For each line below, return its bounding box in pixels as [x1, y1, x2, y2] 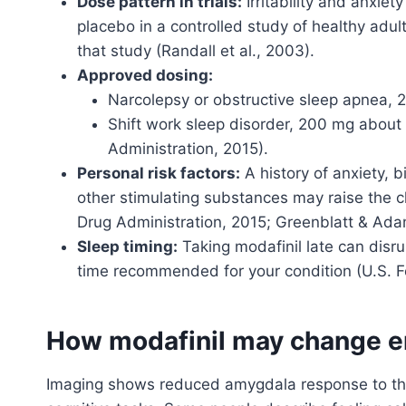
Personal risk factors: [77, 163, 240, 182]
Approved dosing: [77, 65, 213, 84]
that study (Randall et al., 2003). [77, 41, 314, 60]
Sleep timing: [77, 237, 178, 256]
